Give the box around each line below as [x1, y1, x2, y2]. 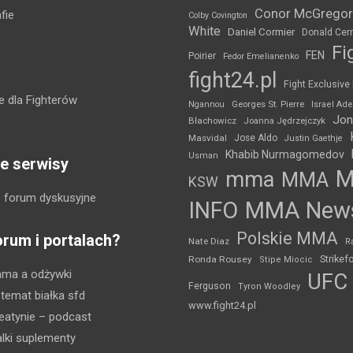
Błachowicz [188, 114, 236, 126]
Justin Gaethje [284, 132, 343, 143]
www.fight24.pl [188, 299, 256, 311]
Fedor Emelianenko [223, 50, 299, 61]
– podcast [35, 309, 91, 324]
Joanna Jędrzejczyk [243, 115, 325, 126]
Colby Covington [188, 9, 247, 20]
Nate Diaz [188, 235, 229, 247]
